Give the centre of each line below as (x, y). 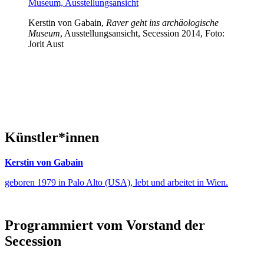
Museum (44, 33)
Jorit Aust (46, 44)
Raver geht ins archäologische (162, 23)
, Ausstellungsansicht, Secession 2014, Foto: (142, 33)
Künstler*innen (52, 137)
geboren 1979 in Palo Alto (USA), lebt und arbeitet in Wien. (116, 182)
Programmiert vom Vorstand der (105, 225)
